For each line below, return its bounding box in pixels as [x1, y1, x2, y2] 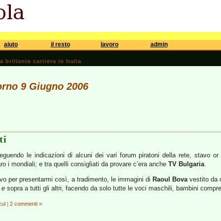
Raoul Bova [152, 176, 188, 183]
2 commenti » [10, 201, 42, 207]
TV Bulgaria [168, 160, 204, 168]
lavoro [101, 41, 118, 48]
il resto [50, 41, 70, 48]
